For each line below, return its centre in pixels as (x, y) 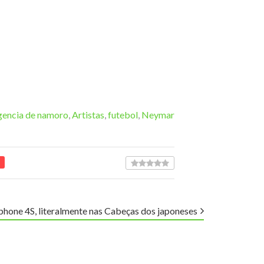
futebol (123, 114)
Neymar (158, 114)
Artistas (88, 114)
